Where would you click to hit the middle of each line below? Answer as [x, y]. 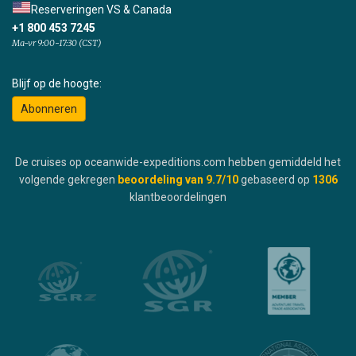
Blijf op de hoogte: [57, 84]
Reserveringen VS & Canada [101, 10]
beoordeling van [160, 180]
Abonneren [48, 109]
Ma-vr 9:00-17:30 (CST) [57, 43]
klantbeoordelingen [178, 197]
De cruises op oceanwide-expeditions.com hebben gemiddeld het [178, 163]
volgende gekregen [67, 180]
